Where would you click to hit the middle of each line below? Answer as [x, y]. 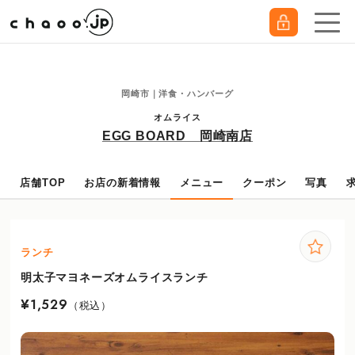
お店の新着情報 [123, 183]
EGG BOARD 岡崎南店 [177, 136]
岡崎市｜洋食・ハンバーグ [177, 94]
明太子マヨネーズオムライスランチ [115, 277]
